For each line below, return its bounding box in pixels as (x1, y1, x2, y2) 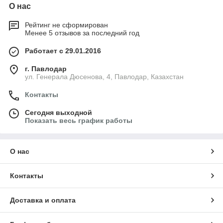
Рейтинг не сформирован (25, 21, 108, 29)
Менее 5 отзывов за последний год (25, 29, 139, 37)
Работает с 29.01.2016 (25, 47, 101, 55)
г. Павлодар (25, 65, 67, 73)
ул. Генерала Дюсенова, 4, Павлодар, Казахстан (25, 73, 184, 81)
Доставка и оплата (10, 196, 76, 205)
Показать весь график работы (25, 116, 132, 125)
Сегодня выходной (25, 109, 92, 117)
